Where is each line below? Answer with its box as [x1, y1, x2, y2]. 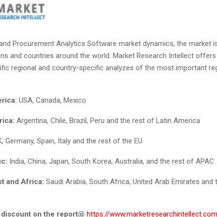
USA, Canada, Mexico [17, 96, 86, 105]
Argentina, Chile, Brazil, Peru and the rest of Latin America [15, 116, 200, 125]
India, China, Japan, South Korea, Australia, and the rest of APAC [7, 157, 214, 166]
